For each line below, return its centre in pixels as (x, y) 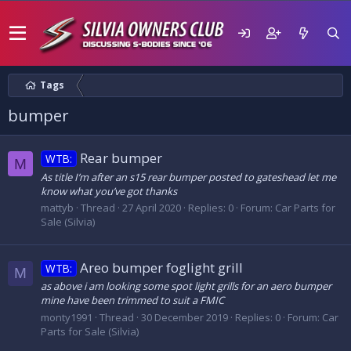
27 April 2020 (152, 207)
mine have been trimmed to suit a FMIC (132, 300)
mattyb (57, 207)
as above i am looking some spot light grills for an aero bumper (186, 286)
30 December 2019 (185, 317)
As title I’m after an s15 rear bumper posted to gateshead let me (188, 177)
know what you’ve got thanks (109, 191)
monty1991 (67, 317)
